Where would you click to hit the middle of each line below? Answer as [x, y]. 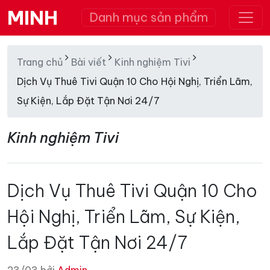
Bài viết [89, 62]
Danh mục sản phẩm [148, 17]
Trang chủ [40, 62]
